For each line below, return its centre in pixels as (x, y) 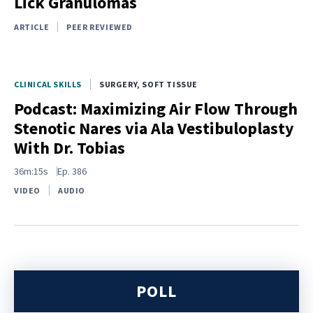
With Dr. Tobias (70, 147)
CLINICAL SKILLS (48, 84)
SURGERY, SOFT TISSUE (148, 84)
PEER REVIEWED (100, 27)
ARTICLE (32, 27)
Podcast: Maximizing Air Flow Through (156, 108)
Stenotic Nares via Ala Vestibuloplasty (154, 128)
